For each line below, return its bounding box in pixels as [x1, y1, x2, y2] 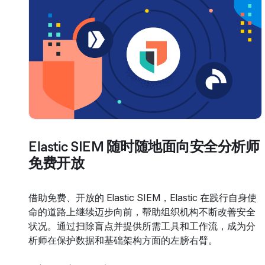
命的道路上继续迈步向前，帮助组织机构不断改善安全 [28, 205, 256, 218]
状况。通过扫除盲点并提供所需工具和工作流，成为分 [28, 219, 256, 232]
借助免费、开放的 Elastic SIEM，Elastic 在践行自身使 [28, 191, 257, 203]
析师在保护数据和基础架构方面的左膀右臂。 [28, 234, 218, 246]
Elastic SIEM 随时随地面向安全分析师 [28, 137, 260, 155]
